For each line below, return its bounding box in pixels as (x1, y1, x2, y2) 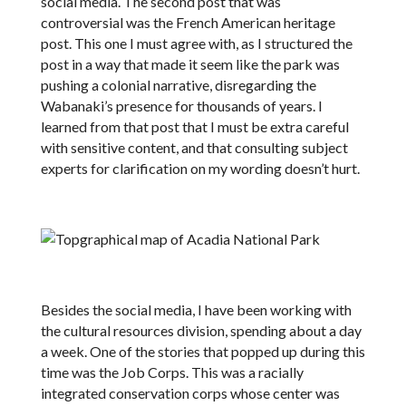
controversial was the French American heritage (40, 14, 335, 31)
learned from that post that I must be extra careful (40, 118, 349, 135)
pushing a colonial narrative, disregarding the (40, 76, 316, 93)
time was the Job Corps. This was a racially (40, 363, 304, 381)
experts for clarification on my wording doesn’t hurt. (40, 159, 360, 177)
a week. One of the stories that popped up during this (40, 343, 365, 360)
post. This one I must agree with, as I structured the (40, 34, 353, 52)
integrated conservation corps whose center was (40, 384, 340, 401)
